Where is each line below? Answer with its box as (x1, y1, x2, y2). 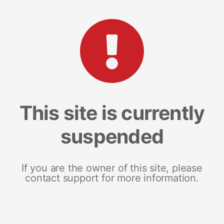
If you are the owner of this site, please (21, 161, 202, 174)
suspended (60, 124, 163, 148)
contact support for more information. (25, 171, 199, 184)
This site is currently (19, 100, 205, 124)
